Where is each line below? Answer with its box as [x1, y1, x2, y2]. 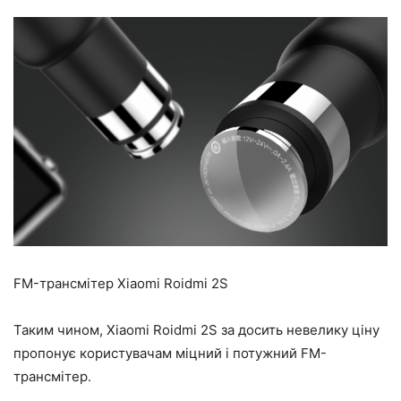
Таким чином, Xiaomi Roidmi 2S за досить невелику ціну [13, 321, 380, 339]
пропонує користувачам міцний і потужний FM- [13, 345, 327, 363]
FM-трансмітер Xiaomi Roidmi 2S [13, 275, 228, 293]
